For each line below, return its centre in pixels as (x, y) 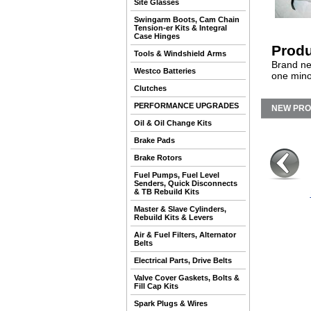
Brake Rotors (158, 158)
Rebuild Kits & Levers (174, 217)
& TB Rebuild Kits (167, 192)
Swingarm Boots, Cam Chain (187, 19)
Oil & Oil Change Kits (173, 123)
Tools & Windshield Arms (180, 53)
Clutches (150, 88)
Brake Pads (154, 140)
